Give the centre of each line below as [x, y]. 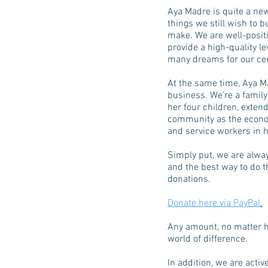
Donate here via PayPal [214, 203]
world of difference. [208, 239]
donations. [190, 179]
